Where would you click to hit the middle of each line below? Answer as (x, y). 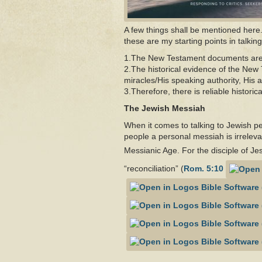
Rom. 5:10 (204, 169)
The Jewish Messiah (165, 108)
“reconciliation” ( (154, 169)
